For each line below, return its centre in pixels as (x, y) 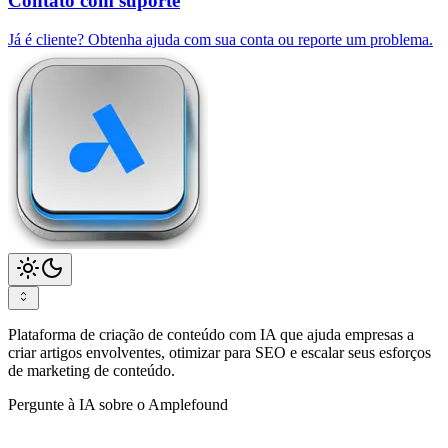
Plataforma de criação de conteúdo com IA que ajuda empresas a (211, 335)
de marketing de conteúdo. (91, 371)
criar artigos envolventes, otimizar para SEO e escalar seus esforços (219, 353)
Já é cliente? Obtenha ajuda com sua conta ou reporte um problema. (220, 40)
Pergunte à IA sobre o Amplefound (118, 405)
